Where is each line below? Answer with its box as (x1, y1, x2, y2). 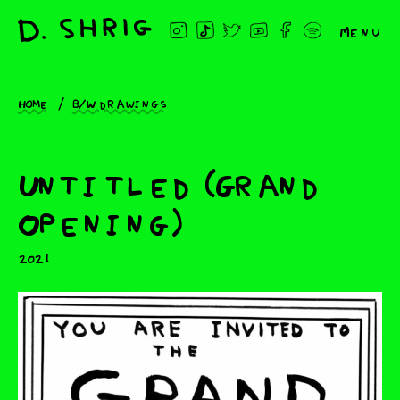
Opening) (18, 201, 182, 241)
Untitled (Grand (18, 162, 323, 203)
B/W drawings (71, 96, 169, 111)
